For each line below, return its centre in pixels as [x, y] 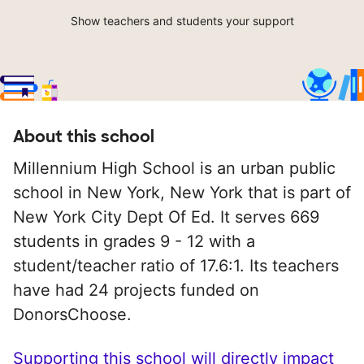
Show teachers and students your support [182, 21]
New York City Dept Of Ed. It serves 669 [166, 217]
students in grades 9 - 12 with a [134, 242]
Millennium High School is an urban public [174, 169]
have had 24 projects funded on [136, 290]
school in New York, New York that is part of [182, 193]
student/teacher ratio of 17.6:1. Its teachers [176, 266]
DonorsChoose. [72, 315]
